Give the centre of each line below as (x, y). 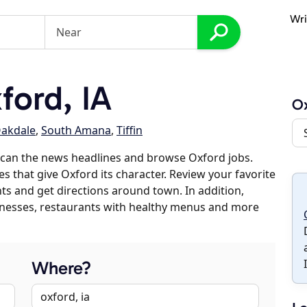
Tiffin (130, 130)
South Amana (76, 130)
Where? (61, 268)
